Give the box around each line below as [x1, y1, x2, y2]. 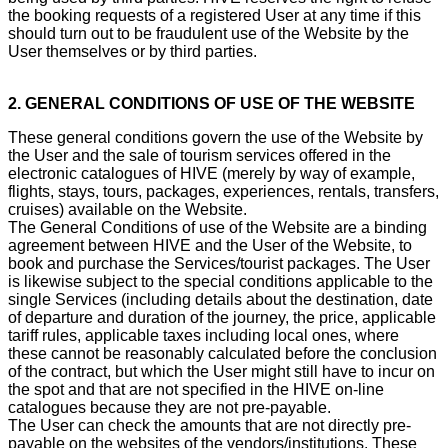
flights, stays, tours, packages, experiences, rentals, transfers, [8, 182, 439, 200]
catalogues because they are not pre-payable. [8, 398, 335, 416]
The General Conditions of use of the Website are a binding [8, 218, 427, 236]
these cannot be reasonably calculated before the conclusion [8, 344, 437, 362]
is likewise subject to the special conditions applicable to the [8, 272, 433, 290]
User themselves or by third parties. [8, 42, 257, 60]
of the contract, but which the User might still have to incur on [8, 362, 435, 380]
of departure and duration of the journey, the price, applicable [8, 308, 436, 326]
